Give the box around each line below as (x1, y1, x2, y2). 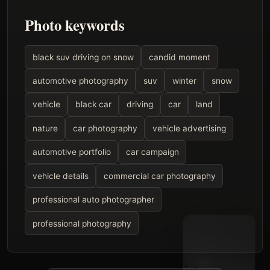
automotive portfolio (32, 147, 111, 157)
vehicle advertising (152, 123, 226, 133)
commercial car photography (103, 171, 216, 181)
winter (172, 75, 196, 86)
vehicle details (32, 171, 89, 181)
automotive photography (32, 75, 128, 86)
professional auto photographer (32, 195, 154, 205)
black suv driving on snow (32, 52, 134, 62)
